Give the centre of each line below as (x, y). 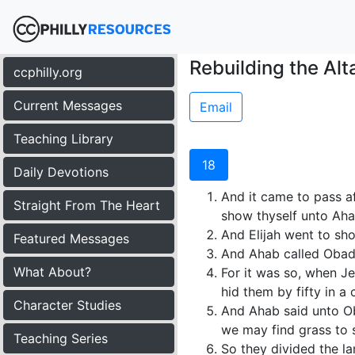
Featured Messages (71, 239)
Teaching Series (61, 338)
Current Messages (68, 105)
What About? (52, 272)
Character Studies (67, 305)
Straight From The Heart (87, 205)
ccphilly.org (48, 72)
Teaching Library (63, 139)
